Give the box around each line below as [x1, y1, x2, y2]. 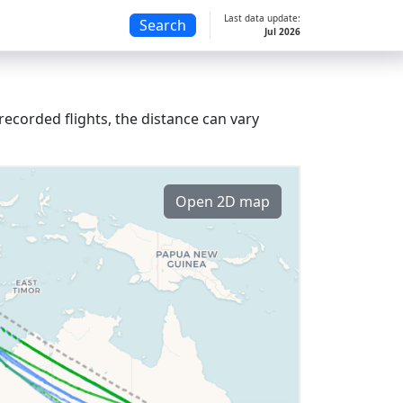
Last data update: [224, 12, 300, 24]
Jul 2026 [264, 25, 300, 38]
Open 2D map [175, 192, 270, 211]
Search [139, 15, 186, 36]
